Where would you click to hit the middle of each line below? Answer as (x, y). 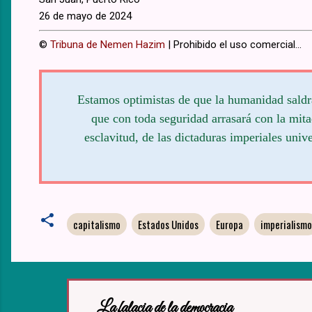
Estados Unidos (168, 225)
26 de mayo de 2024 (85, 16)
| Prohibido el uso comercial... (233, 45)
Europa (229, 225)
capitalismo (97, 225)
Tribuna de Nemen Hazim (108, 45)
